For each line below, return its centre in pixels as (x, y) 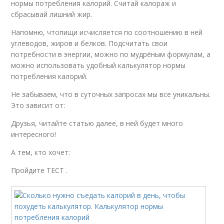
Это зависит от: (38, 105)
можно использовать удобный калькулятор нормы (98, 65)
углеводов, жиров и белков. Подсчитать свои (89, 43)
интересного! (34, 134)
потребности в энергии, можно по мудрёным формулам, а (111, 54)
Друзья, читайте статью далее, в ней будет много (97, 123)
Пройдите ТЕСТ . (39, 170)
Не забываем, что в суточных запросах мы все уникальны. (111, 94)
